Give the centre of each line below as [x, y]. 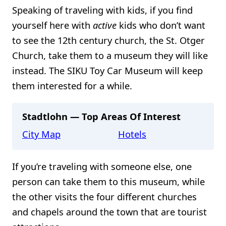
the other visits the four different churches [104, 196]
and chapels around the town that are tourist [109, 211]
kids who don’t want [161, 25]
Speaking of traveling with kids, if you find [102, 10]
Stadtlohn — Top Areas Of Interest [101, 116]
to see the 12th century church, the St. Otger [108, 40]
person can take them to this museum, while [108, 181]
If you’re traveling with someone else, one [102, 166]
